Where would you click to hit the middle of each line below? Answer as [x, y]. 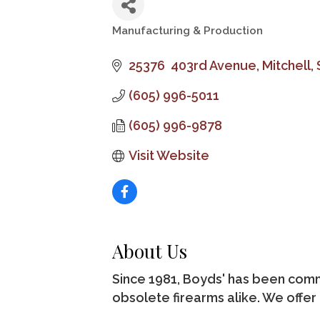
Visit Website [169, 156]
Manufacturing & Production [187, 31]
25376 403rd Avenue [192, 66]
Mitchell [286, 66]
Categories [149, 42]
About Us [150, 251]
